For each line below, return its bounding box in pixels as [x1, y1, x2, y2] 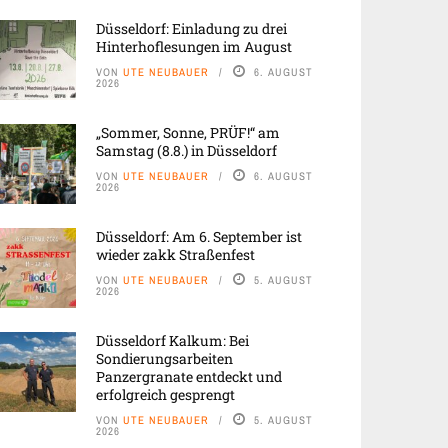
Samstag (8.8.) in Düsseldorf [96, 141, 277, 160]
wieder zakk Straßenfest [96, 245, 255, 264]
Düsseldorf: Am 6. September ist [96, 227, 302, 246]
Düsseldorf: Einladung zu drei [96, 19, 287, 38]
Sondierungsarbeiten [96, 349, 233, 368]
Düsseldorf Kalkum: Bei [96, 331, 249, 350]
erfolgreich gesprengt [96, 385, 235, 404]
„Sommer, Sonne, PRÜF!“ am [96, 123, 280, 142]
